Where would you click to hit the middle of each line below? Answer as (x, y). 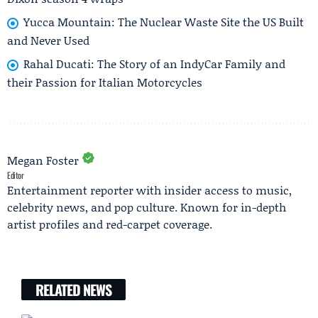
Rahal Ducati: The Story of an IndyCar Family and (154, 63)
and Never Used (48, 40)
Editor (16, 175)
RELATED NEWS (73, 289)
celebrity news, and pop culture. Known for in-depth (147, 207)
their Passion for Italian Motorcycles (105, 82)
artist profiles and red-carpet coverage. (110, 224)
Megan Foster (43, 160)
